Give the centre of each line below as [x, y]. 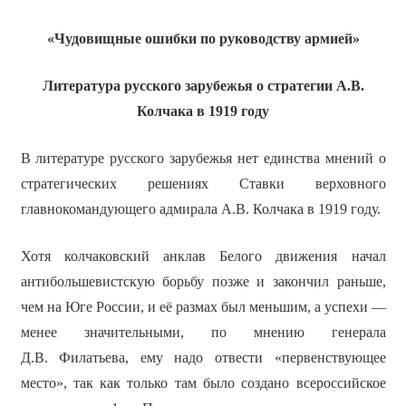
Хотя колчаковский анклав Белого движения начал [203, 256]
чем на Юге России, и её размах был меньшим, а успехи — [203, 307]
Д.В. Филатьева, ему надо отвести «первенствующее [203, 358]
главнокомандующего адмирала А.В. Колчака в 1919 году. [200, 209]
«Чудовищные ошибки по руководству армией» [203, 39]
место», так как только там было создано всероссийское [203, 383]
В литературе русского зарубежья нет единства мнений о [203, 159]
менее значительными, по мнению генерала [203, 333]
